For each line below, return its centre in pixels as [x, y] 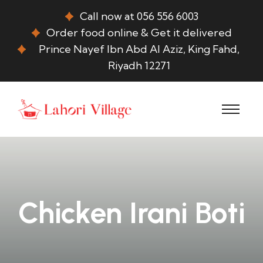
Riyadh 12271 [139, 65]
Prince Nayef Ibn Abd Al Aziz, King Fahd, [139, 49]
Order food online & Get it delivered [139, 32]
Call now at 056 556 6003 [139, 16]
